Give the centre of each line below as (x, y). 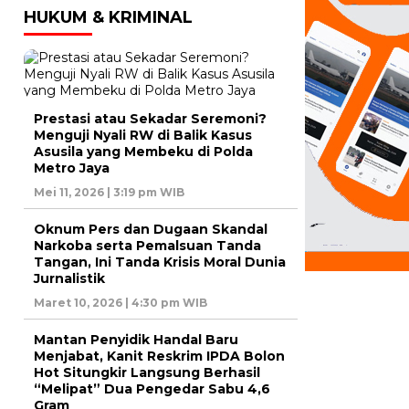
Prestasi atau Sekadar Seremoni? (150, 118)
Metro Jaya (72, 168)
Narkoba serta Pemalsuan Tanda (147, 245)
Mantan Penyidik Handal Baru (136, 339)
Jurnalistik (69, 278)
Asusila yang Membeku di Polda (143, 151)
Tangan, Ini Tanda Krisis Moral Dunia (160, 262)
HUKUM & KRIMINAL (108, 17)
